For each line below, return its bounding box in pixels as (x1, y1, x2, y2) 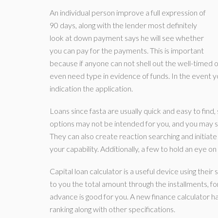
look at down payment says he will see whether (50, 33, 204, 42)
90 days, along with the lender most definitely (50, 20, 197, 30)
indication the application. (50, 84, 133, 93)
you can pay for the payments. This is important (50, 46, 204, 55)
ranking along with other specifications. (50, 204, 175, 214)
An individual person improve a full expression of (50, 8, 206, 17)
